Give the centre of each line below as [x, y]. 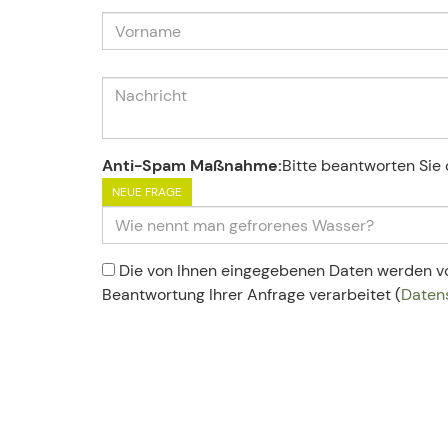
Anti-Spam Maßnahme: [192, 165]
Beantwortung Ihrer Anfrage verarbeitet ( [251, 294]
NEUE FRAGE [147, 192]
